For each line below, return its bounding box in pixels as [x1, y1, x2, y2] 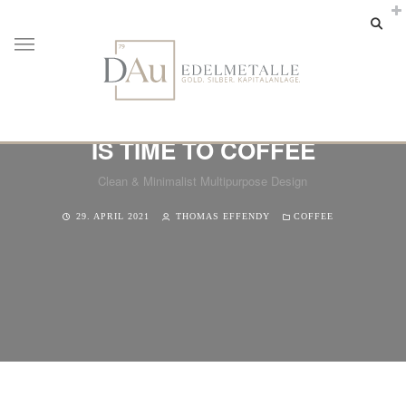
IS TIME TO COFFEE [91, 133, 315, 167]
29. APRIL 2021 [75, 211, 150, 221]
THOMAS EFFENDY [175, 211, 270, 221]
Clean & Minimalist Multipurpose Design [98, 172, 308, 189]
